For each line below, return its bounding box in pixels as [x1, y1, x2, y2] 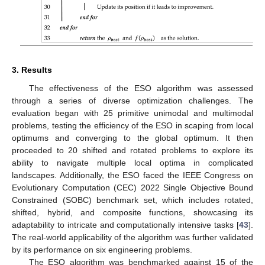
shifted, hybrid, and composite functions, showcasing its [12, 208, 253, 218]
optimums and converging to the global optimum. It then [12, 133, 253, 143]
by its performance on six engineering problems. [12, 245, 192, 255]
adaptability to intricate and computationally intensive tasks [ [12, 220, 239, 230]
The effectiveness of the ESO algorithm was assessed [28, 83, 253, 93]
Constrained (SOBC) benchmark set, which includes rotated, [12, 195, 253, 205]
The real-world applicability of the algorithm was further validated [12, 232, 253, 243]
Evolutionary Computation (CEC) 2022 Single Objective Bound [12, 183, 253, 193]
